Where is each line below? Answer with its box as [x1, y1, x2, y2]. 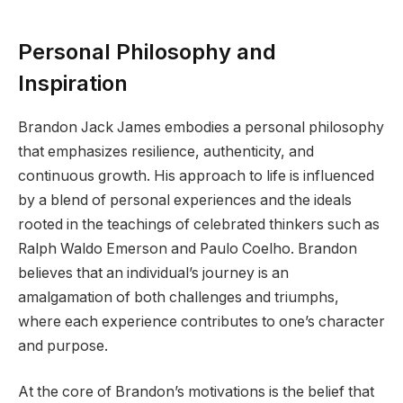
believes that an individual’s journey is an [18, 264, 289, 282]
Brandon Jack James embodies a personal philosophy [18, 118, 384, 136]
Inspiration [18, 69, 128, 96]
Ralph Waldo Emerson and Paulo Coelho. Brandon [18, 239, 357, 257]
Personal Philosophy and [18, 38, 276, 65]
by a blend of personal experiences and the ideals [18, 191, 352, 209]
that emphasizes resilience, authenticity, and [18, 142, 314, 160]
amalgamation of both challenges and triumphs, [18, 288, 339, 306]
